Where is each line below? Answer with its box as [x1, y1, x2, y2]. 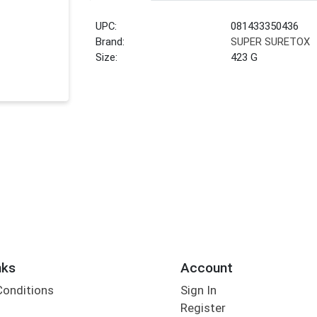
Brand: [96, 35, 125, 49]
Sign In [180, 283, 217, 298]
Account [180, 259, 233, 276]
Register [180, 301, 226, 316]
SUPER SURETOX [231, 35, 311, 49]
